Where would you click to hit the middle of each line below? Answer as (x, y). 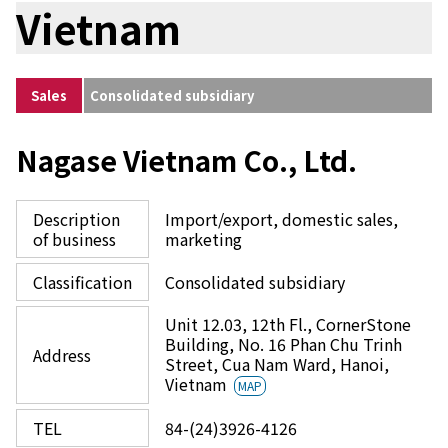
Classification (82, 282)
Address (62, 355)
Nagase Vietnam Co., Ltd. (186, 160)
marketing (203, 239)
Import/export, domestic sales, (281, 219)
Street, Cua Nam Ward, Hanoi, (277, 364)
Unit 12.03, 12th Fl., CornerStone (288, 324)
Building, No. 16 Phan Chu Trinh (283, 344)
